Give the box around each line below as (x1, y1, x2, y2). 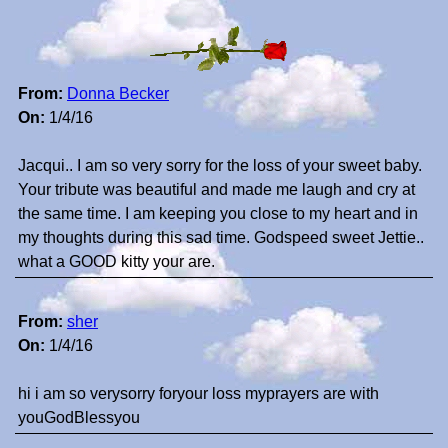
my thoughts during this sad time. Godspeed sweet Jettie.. (18, 229, 424, 247)
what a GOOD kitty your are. (18, 253, 215, 271)
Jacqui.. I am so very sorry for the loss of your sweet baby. (18, 157, 422, 175)
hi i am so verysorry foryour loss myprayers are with (18, 385, 379, 403)
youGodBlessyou (18, 409, 140, 427)
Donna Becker (67, 85, 169, 103)
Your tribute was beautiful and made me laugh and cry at (18, 181, 415, 199)
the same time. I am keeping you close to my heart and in (18, 205, 418, 223)
